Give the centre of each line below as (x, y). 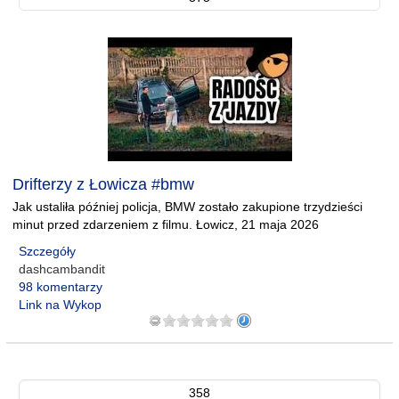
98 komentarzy (61, 287)
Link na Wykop (60, 305)
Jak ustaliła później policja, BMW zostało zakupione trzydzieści (187, 207)
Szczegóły (47, 251)
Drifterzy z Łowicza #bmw (103, 184)
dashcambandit (62, 269)
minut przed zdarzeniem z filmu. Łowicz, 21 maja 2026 (166, 224)
